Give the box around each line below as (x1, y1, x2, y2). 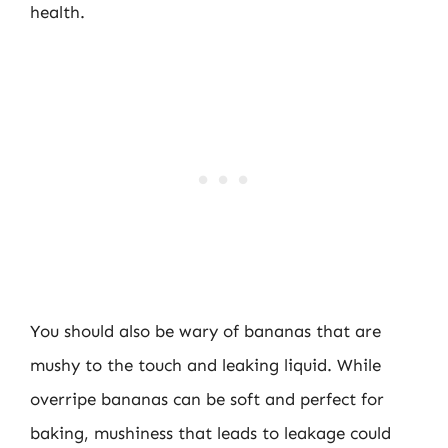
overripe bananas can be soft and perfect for (30, 389, 384, 409)
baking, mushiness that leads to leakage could (30, 423, 391, 443)
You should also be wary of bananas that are (30, 321, 381, 341)
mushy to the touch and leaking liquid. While (30, 355, 381, 375)
